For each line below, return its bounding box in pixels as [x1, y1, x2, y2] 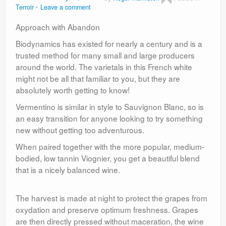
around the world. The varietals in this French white [16, 61, 192, 73]
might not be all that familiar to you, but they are [16, 73, 180, 84]
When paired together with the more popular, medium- [16, 141, 204, 152]
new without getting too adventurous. [16, 124, 144, 136]
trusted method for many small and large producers [16, 49, 195, 61]
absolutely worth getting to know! [16, 84, 130, 96]
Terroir [16, 3, 34, 12]
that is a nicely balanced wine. [16, 164, 120, 176]
